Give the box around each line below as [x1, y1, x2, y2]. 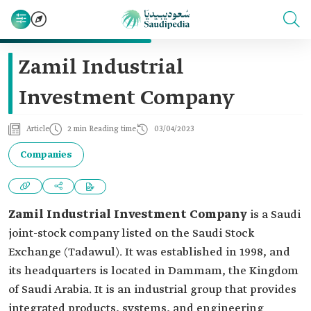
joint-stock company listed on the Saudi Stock [8, 226, 254, 241]
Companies [20, 149, 72, 161]
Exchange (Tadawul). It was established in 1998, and [8, 245, 290, 260]
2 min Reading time [67, 124, 136, 134]
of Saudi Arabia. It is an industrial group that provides [8, 283, 296, 297]
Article [26, 124, 49, 134]
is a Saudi [247, 208, 301, 222]
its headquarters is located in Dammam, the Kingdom [8, 264, 299, 278]
